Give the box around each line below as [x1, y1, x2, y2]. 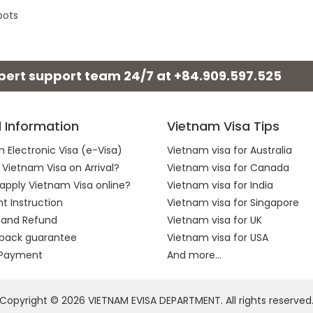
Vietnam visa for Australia [167, 143, 292, 157]
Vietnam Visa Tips [167, 117, 279, 135]
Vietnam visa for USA [167, 231, 268, 245]
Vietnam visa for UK [167, 213, 262, 227]
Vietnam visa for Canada [167, 161, 289, 175]
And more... [167, 248, 221, 262]
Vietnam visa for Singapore [167, 196, 299, 210]
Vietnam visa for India [167, 178, 273, 192]
